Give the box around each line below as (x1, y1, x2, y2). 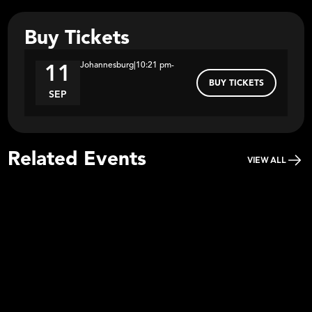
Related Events (8, 150, 147, 171)
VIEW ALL (247, 155, 286, 166)
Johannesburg (80, 61, 134, 70)
